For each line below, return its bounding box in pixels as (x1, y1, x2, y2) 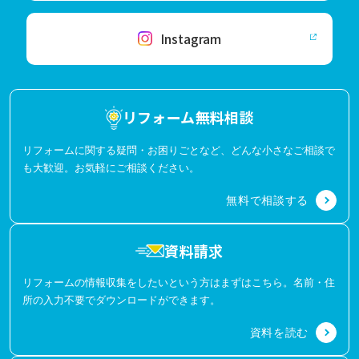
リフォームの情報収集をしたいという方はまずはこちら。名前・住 (22, 276, 335, 288)
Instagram (159, 29, 221, 48)
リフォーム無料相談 (122, 107, 254, 127)
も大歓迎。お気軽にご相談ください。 (22, 161, 200, 174)
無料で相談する (226, 193, 309, 207)
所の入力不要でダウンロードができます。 (22, 293, 220, 306)
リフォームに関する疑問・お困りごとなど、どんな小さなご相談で (22, 143, 335, 156)
